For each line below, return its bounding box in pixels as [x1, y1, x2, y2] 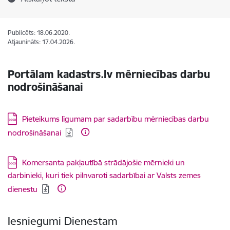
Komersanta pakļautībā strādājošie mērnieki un [22, 158, 185, 167]
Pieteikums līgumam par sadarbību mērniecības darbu [22, 114, 209, 124]
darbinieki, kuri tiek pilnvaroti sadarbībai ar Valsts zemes [8, 170, 201, 180]
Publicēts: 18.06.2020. [8, 29, 70, 36]
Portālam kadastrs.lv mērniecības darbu [8, 67, 210, 81]
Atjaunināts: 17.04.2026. [8, 38, 75, 46]
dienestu [8, 184, 37, 194]
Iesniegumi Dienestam [8, 214, 118, 228]
